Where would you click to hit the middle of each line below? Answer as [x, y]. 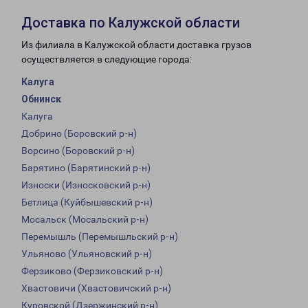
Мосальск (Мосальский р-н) [85, 220]
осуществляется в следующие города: [107, 59]
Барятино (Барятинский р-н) [86, 168]
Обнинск [41, 99]
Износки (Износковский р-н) [86, 185]
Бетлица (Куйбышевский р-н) [87, 202]
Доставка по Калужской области [131, 23]
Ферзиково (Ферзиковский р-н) [92, 271]
